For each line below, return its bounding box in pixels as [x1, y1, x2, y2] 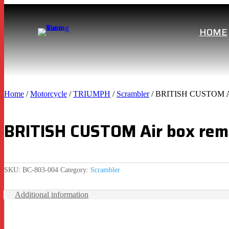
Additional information [15, 190, 88, 199]
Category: [60, 166, 90, 174]
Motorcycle [30, 89, 67, 98]
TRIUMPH [73, 89, 110, 98]
